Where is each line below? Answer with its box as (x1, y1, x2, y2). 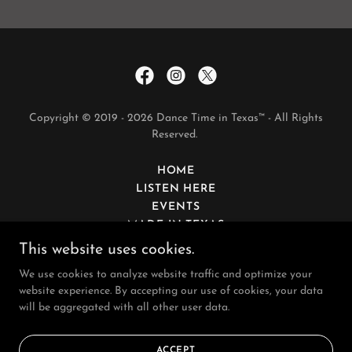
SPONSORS (142, 237, 210, 249)
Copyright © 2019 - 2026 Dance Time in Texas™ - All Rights (29, 112, 323, 124)
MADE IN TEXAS (127, 219, 225, 231)
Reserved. (152, 129, 200, 141)
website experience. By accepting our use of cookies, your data (19, 285, 323, 297)
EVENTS (152, 201, 200, 213)
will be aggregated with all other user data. (19, 302, 229, 313)
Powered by (148, 324, 204, 335)
